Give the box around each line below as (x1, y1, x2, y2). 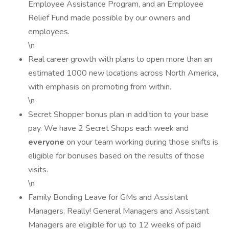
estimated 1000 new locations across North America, (28, 67, 218, 79)
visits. (28, 164, 48, 175)
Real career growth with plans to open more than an (28, 54, 212, 65)
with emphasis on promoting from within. (28, 81, 171, 93)
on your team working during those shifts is (66, 136, 218, 148)
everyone (28, 136, 66, 148)
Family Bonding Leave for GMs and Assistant (28, 192, 188, 203)
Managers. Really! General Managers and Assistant (28, 205, 209, 217)
